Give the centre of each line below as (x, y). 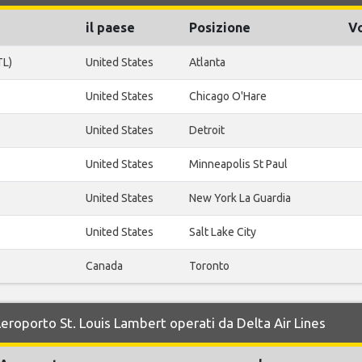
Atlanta (207, 62)
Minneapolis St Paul (238, 164)
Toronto (209, 266)
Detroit (207, 130)
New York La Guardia (240, 198)
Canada (104, 266)
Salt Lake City (223, 232)
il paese (110, 27)
